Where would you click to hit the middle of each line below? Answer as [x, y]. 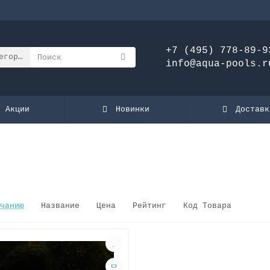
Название [63, 206]
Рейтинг [152, 206]
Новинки [133, 109]
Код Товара [207, 206]
